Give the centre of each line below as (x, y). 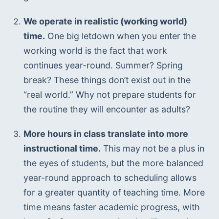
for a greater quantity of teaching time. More (114, 193)
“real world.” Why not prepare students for (109, 94)
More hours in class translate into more (106, 134)
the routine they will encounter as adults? (107, 109)
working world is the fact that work (95, 50)
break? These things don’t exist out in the (107, 80)
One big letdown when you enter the (120, 36)
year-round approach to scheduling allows (110, 178)
